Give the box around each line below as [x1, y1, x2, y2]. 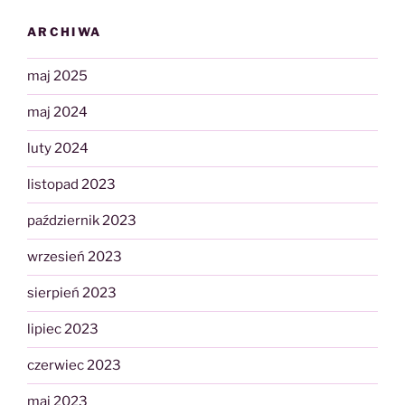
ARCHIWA [27, 24, 102, 40]
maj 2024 [27, 104, 88, 121]
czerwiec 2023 [27, 357, 121, 374]
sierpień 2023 [27, 285, 117, 302]
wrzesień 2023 [27, 249, 122, 266]
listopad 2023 [27, 176, 116, 193]
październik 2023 [27, 212, 137, 230]
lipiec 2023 [27, 321, 99, 338]
